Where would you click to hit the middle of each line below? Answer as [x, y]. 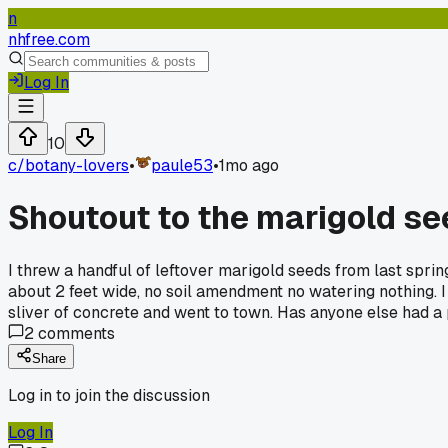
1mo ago [249, 165]
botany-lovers [77, 165]
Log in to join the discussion [109, 395]
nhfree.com [49, 39]
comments [74, 333]
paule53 [182, 165]
